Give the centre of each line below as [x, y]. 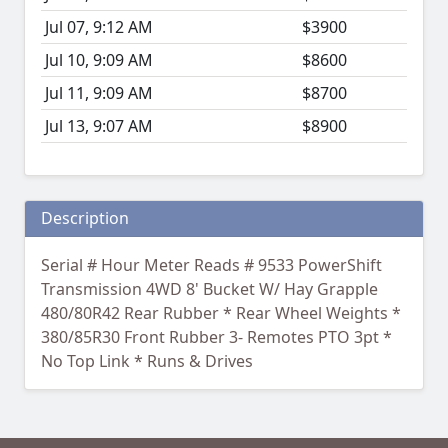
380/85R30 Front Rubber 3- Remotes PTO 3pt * [216, 337]
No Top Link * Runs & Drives [147, 361]
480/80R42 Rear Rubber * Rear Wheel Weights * [221, 313]
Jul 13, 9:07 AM [99, 126]
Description [85, 218]
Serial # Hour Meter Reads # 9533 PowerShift [211, 265]
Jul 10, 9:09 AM [99, 60]
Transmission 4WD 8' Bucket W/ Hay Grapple [209, 289]
